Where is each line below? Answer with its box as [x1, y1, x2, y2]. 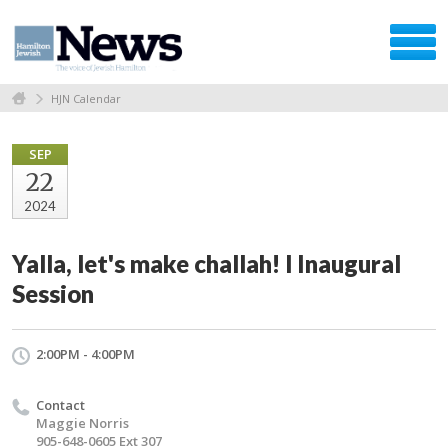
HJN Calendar [51, 90, 121, 106]
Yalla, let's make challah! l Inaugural [12, 248, 401, 278]
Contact [36, 395, 85, 414]
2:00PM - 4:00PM [36, 344, 135, 363]
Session [12, 278, 94, 308]
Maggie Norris [36, 413, 129, 432]
